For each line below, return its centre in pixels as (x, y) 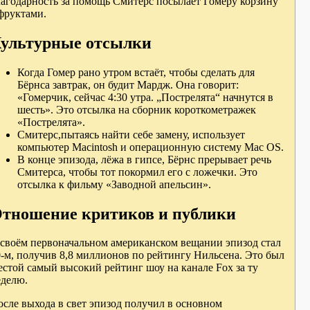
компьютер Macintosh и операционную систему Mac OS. (151, 147)
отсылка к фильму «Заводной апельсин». (114, 184)
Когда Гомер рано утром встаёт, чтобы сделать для (136, 72)
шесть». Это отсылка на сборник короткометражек (137, 109)
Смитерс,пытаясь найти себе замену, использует (131, 134)
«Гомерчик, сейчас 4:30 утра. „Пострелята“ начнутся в (145, 97)
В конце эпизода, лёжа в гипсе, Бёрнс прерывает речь (144, 159)
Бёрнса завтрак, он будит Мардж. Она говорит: (128, 84)
